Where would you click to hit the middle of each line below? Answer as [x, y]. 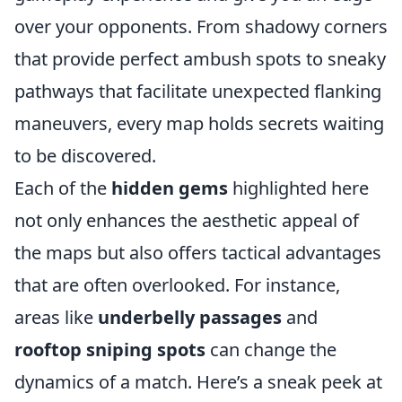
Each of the [63, 188]
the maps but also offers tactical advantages [198, 253]
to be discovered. [85, 156]
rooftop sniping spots [110, 350]
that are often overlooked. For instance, [177, 285]
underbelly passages [190, 317]
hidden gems [170, 188]
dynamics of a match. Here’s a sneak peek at [198, 382]
